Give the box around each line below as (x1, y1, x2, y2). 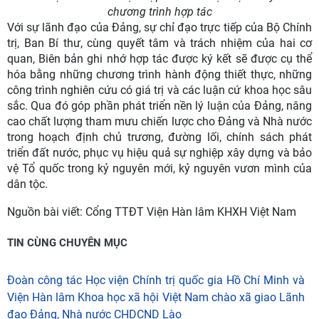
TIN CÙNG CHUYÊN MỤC (7, 236, 127, 250)
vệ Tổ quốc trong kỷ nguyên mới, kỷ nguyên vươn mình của (7, 162, 312, 176)
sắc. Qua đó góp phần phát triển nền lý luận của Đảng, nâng (7, 99, 312, 113)
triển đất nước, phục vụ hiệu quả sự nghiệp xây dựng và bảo (7, 146, 312, 160)
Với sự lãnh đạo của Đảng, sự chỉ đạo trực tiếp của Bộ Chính (7, 21, 312, 35)
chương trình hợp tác (107, 5, 212, 19)
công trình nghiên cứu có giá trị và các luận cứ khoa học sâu (7, 83, 312, 98)
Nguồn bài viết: (7, 205, 85, 219)
